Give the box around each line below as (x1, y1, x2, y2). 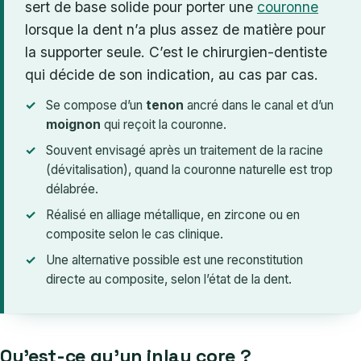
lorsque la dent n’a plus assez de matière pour (25, 21, 326, 39)
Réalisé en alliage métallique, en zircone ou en (46, 207, 300, 223)
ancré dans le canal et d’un (184, 98, 334, 114)
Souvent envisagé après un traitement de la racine (46, 143, 323, 159)
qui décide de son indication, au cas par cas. (25, 66, 318, 84)
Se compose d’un (46, 98, 146, 114)
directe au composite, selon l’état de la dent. (46, 272, 292, 288)
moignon (46, 117, 101, 133)
